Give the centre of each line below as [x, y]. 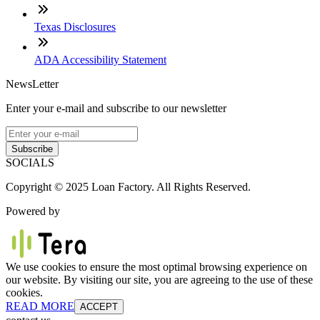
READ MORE [40, 306]
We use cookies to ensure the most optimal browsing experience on [156, 266]
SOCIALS [30, 162]
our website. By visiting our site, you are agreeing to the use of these [159, 279]
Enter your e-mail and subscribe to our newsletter [116, 108]
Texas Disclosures [75, 26]
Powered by [33, 211]
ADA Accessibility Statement [100, 59]
